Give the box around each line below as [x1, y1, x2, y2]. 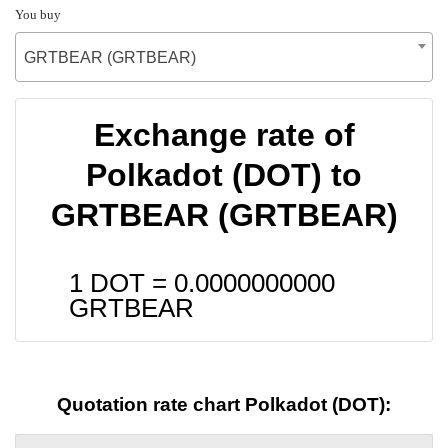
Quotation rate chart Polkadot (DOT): [57, 394, 391, 416]
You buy [15, 6, 61, 22]
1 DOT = [69, 268, 174, 297]
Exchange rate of [93, 116, 355, 153]
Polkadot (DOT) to [86, 156, 362, 193]
